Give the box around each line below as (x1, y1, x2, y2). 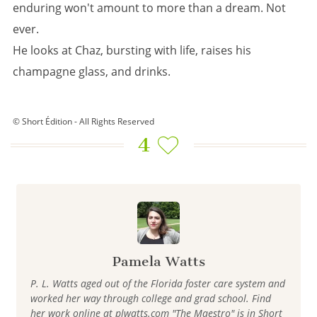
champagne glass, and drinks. (13, 64, 171, 79)
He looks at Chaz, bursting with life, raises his (13, 42, 251, 58)
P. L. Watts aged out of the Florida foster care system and (30, 277, 285, 290)
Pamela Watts (112, 253, 205, 270)
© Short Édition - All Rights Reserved (13, 115, 154, 127)
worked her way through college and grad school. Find (30, 292, 271, 305)
